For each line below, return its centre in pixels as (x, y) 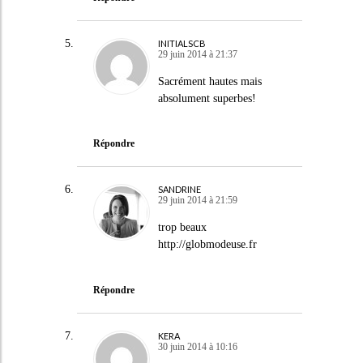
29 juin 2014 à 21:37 (197, 54)
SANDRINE (179, 189)
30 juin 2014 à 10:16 (197, 346)
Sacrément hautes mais (209, 81)
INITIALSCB (181, 43)
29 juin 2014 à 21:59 (197, 200)
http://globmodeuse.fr (207, 244)
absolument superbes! (207, 98)
